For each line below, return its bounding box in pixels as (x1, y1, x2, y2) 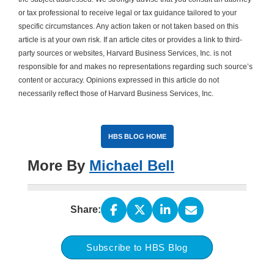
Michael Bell (89, 157, 174, 174)
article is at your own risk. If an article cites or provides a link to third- (18, 35, 242, 45)
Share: (70, 204, 101, 215)
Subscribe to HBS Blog (86, 242, 188, 253)
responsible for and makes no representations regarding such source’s (18, 62, 253, 72)
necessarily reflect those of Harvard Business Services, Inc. (18, 89, 213, 98)
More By (28, 157, 89, 174)
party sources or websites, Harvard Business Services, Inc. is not (18, 49, 231, 58)
